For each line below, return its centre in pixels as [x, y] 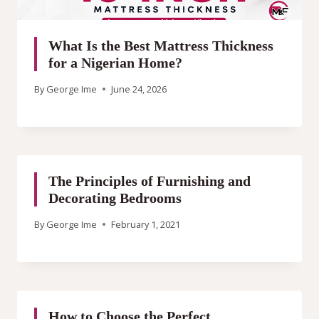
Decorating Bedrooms [115, 198]
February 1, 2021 [146, 224]
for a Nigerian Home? [115, 63]
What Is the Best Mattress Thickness [161, 46]
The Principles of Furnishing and [150, 181]
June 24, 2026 [139, 89]
